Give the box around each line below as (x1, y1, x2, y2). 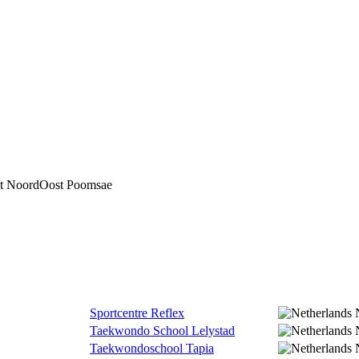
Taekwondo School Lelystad (90, 324, 235, 337)
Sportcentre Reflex (90, 306, 184, 320)
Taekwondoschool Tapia (90, 341, 214, 355)
